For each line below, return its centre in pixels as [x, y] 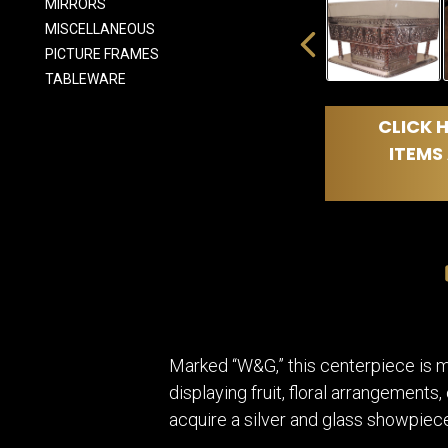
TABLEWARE [85, 79]
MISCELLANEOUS [100, 29]
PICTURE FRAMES [102, 54]
